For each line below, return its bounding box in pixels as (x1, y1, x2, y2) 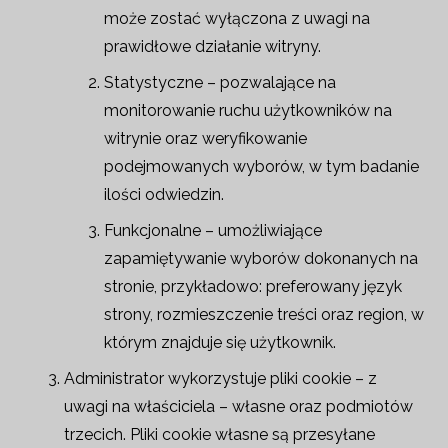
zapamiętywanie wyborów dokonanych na (104, 249, 418, 268)
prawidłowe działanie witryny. (104, 37, 321, 56)
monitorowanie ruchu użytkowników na (104, 101, 392, 120)
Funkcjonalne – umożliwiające (104, 221, 322, 240)
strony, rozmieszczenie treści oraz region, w (104, 305, 424, 324)
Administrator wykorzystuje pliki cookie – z (64, 369, 377, 388)
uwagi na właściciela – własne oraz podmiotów (64, 397, 413, 416)
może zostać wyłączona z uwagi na (104, 9, 370, 28)
